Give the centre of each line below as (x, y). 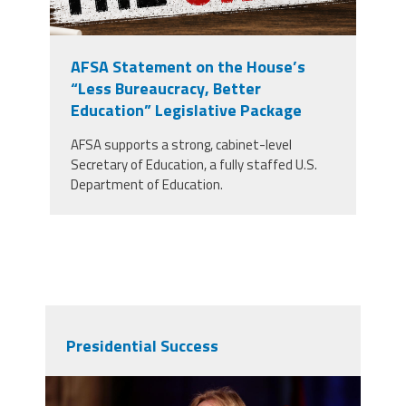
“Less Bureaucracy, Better (165, 88)
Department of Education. (146, 184)
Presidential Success (142, 345)
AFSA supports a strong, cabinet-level (181, 144)
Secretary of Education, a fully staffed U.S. (193, 164)
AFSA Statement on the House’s (188, 66)
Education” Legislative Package (186, 110)
